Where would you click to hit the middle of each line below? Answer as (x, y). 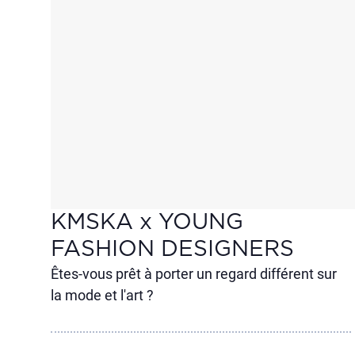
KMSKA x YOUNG (147, 223)
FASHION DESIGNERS (172, 250)
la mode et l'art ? (102, 295)
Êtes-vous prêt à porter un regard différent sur (194, 274)
